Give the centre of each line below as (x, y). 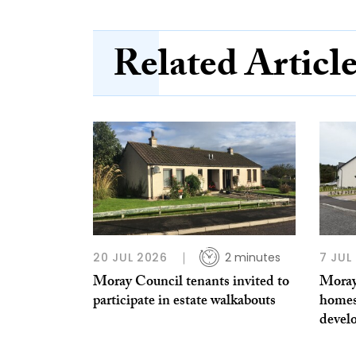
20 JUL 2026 (130, 258)
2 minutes (252, 258)
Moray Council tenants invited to (191, 284)
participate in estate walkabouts (184, 303)
